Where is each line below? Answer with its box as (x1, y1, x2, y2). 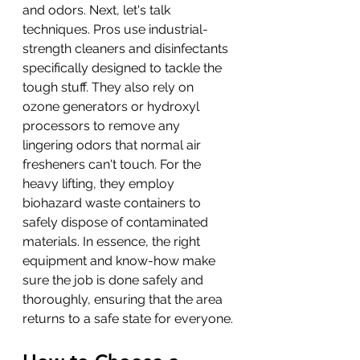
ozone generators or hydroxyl (22, 98, 202, 114)
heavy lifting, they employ (22, 175, 178, 191)
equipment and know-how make (22, 252, 219, 268)
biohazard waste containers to (22, 194, 204, 211)
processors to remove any (22, 117, 183, 133)
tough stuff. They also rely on (22, 79, 197, 95)
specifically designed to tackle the (22, 59, 225, 76)
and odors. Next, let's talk (22, 2, 174, 18)
